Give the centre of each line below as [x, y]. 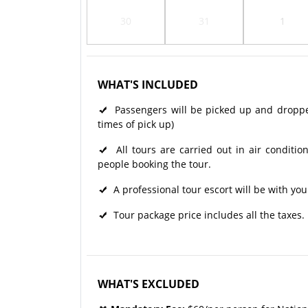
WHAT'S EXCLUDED [148, 284]
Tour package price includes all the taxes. [206, 214]
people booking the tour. [154, 164]
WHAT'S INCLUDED [148, 84]
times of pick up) [136, 124]
